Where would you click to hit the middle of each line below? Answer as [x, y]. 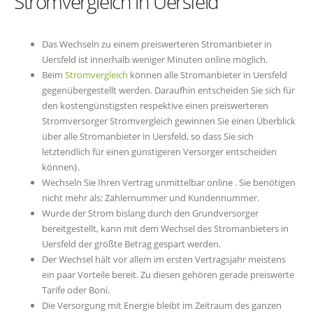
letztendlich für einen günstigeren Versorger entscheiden [159, 152]
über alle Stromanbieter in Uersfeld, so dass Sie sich [148, 137]
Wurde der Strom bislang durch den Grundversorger [150, 213]
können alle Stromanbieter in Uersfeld [208, 75]
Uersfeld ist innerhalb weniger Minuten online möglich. [155, 60]
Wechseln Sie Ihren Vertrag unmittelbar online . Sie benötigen [169, 183]
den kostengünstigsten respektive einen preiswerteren [155, 106]
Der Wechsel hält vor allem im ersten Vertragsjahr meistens [164, 260]
